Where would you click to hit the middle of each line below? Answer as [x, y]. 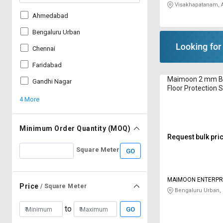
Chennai [44, 49]
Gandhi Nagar [52, 81]
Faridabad [47, 65]
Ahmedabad [50, 16]
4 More [29, 99]
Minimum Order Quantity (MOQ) [75, 128]
